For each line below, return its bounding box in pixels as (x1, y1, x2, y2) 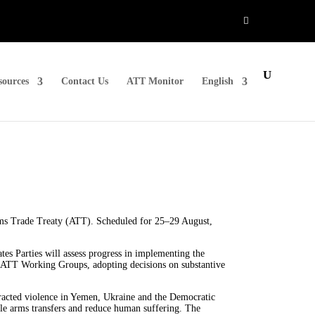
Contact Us (61, 75, 108, 86)
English (202, 75, 233, 86)
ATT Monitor (127, 75, 184, 86)
